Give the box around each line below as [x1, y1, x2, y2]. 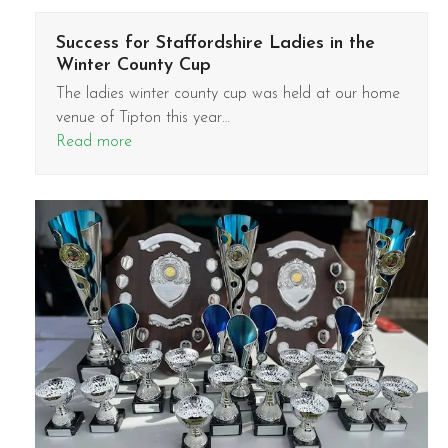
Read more [55, 133, 132, 150]
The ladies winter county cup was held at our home [55, 85, 400, 102]
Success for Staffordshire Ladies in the [55, 33, 375, 53]
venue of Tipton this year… [55, 109, 230, 126]
